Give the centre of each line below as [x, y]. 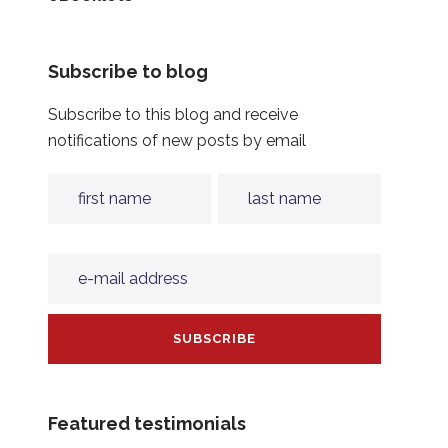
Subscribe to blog [127, 72]
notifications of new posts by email [176, 141]
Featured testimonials [146, 424]
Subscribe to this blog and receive [172, 115]
